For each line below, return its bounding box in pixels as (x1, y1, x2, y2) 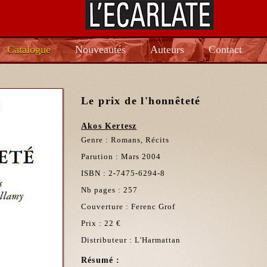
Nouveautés (75, 44, 126, 55)
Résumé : (81, 256, 120, 265)
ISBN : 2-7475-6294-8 (81, 169, 165, 178)
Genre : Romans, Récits (81, 135, 169, 144)
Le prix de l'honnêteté (81, 95, 201, 107)
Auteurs (150, 44, 184, 55)
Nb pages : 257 (81, 185, 138, 194)
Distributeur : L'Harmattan (81, 235, 181, 244)
